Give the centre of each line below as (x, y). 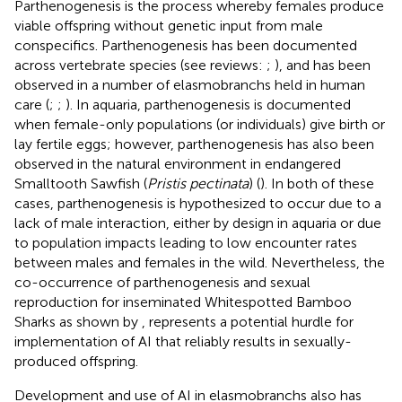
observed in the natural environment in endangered (178, 163)
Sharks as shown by (78, 321)
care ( (32, 104)
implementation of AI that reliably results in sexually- (183, 341)
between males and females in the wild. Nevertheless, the (200, 262)
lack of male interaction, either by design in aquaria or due (198, 223)
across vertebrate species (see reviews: (140, 65)
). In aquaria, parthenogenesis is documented (208, 104)
